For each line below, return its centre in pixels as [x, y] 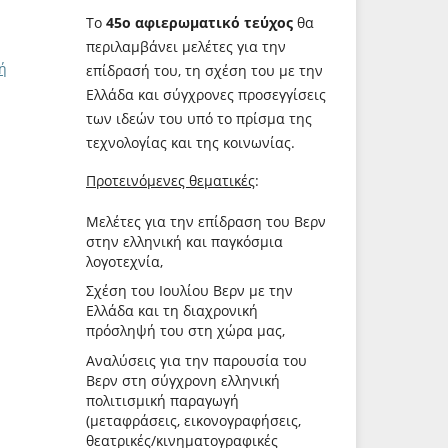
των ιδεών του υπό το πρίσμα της [199, 118]
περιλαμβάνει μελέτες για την [186, 46]
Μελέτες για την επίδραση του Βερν [206, 221]
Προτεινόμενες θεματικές [170, 180]
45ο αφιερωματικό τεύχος [199, 22]
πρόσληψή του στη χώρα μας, [185, 331]
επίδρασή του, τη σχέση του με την [204, 70]
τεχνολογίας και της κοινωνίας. [190, 142]
